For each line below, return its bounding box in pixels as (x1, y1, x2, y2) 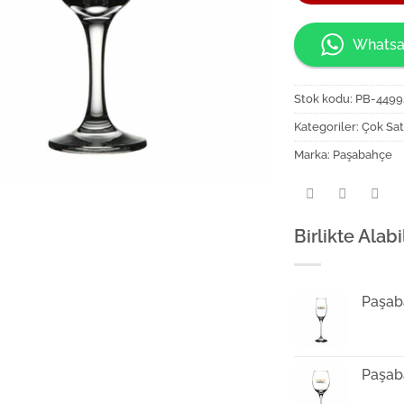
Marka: (294, 148, 334, 162)
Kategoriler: (294, 120, 363, 134)
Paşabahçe (333, 148, 393, 162)
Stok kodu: (294, 92, 356, 106)
